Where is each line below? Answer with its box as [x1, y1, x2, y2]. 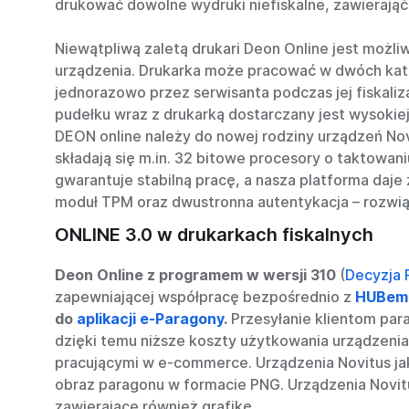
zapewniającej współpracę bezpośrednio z [55, 288, 355, 306]
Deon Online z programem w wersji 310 [55, 266, 336, 284]
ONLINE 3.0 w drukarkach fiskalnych [55, 224, 373, 246]
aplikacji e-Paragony [77, 309, 224, 328]
